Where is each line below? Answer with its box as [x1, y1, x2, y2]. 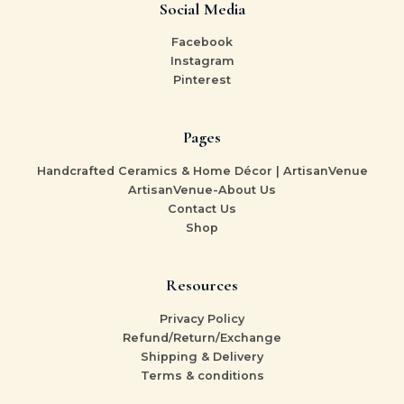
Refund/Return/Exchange [123, 331, 281, 344]
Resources [166, 275, 238, 296]
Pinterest [173, 73, 231, 87]
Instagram [170, 54, 234, 69]
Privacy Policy [160, 312, 244, 326]
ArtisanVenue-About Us [128, 183, 276, 197]
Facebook [171, 35, 233, 50]
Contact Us [168, 202, 236, 216]
